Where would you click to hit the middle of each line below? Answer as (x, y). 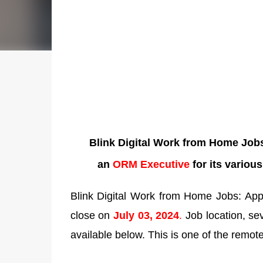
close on (92, 215)
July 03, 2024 (146, 215)
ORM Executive (153, 165)
